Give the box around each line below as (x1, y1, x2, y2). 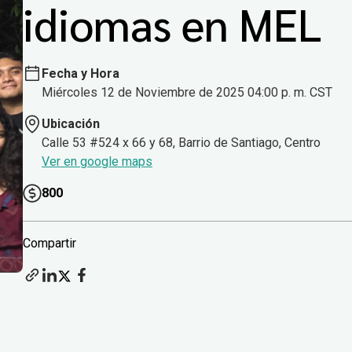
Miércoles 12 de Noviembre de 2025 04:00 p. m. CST (42, 85, 332, 101)
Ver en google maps (42, 154, 152, 170)
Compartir (23, 236, 76, 251)
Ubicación (42, 116, 100, 132)
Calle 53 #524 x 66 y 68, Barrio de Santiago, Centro (42, 135, 321, 151)
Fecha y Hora (42, 66, 119, 82)
